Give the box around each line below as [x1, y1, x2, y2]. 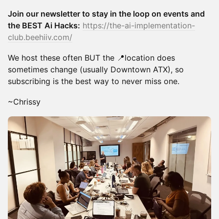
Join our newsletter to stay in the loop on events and [8, 9, 205, 19]
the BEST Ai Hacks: [8, 21, 80, 30]
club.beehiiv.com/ [8, 32, 72, 42]
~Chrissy [8, 97, 41, 107]
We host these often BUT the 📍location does [8, 53, 175, 63]
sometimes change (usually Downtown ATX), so [8, 65, 184, 74]
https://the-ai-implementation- [83, 21, 195, 30]
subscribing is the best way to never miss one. [8, 76, 179, 86]
